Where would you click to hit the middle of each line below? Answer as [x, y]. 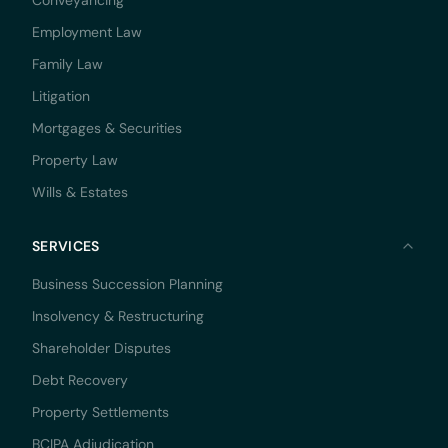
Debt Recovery [80, 380]
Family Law [67, 64]
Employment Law [87, 32]
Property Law [75, 160]
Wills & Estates [80, 192]
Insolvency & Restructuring [118, 316]
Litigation [61, 96]
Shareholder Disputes [101, 348]
